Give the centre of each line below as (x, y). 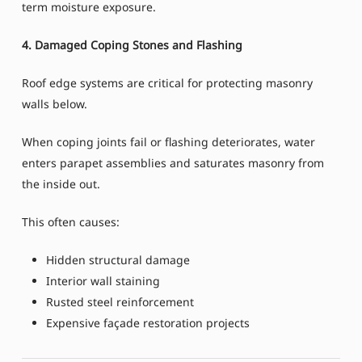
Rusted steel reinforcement (120, 302)
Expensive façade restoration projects (147, 323)
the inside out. (61, 184)
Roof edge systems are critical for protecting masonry (167, 83)
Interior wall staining (103, 281)
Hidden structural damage (118, 260)
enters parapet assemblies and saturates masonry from (173, 163)
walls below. (54, 104)
